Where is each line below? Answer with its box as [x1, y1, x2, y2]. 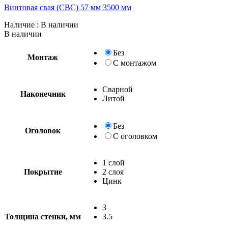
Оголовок [25, 126, 61, 135]
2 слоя [102, 167, 124, 176]
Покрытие [23, 167, 62, 176]
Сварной [102, 84, 133, 94]
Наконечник [20, 89, 66, 98]
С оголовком [113, 131, 157, 140]
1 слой [102, 158, 125, 167]
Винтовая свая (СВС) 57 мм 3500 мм [4, 3, 131, 12]
